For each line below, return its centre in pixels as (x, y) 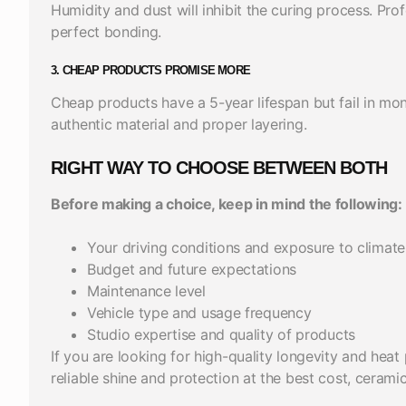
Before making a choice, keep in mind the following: (227, 203)
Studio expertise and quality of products (221, 334)
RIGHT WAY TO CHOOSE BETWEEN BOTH (219, 167)
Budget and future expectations (192, 269)
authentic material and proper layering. (179, 124)
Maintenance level (146, 290)
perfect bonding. (106, 31)
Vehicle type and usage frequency (199, 312)
